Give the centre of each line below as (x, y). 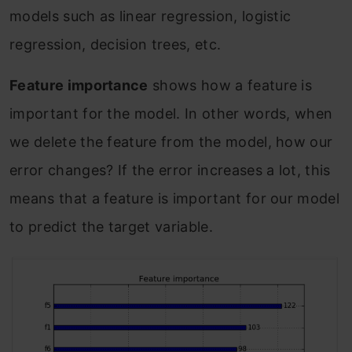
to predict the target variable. (111, 227)
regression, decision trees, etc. (115, 45)
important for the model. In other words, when (171, 114)
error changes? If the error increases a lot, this (170, 170)
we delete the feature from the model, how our (171, 142)
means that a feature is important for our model (175, 199)
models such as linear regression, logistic (150, 16)
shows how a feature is (230, 86)
